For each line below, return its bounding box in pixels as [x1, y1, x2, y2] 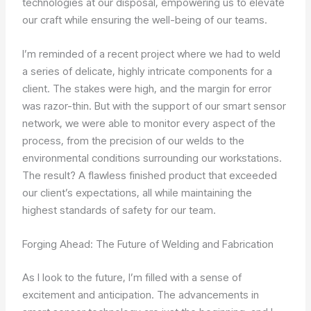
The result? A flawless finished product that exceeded [22, 169, 278, 183]
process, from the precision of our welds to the [22, 134, 245, 148]
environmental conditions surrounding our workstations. [22, 151, 283, 165]
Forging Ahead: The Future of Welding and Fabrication [22, 237, 274, 251]
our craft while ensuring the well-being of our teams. [22, 13, 268, 27]
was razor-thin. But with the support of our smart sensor [22, 99, 287, 113]
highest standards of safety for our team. [22, 203, 217, 217]
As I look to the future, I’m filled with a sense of [22, 270, 242, 284]
